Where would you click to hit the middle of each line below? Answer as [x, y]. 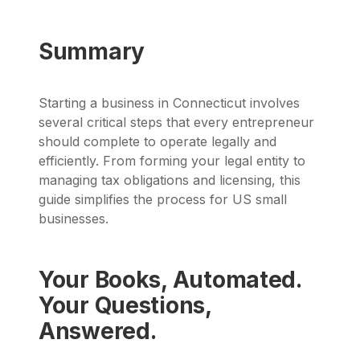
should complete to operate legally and [157, 142]
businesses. [74, 219]
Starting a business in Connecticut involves [169, 103]
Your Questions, [125, 306]
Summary [92, 51]
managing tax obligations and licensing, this [170, 180]
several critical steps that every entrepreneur [176, 123]
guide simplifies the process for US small [163, 200]
